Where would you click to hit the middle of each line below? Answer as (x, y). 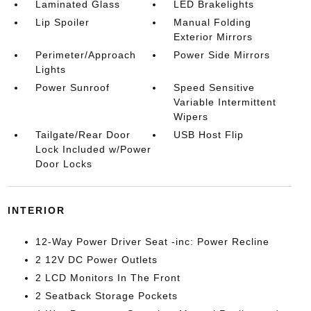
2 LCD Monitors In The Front (108, 278)
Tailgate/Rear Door (83, 135)
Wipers (191, 117)
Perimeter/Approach (85, 55)
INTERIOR (36, 210)
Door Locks (64, 164)
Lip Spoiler (62, 22)
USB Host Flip (209, 135)
